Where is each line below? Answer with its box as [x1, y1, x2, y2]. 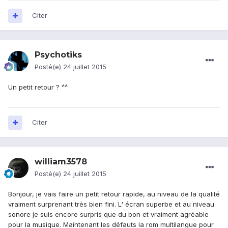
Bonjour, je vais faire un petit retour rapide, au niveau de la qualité [8, 190, 220, 198]
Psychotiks [35, 50, 82, 60]
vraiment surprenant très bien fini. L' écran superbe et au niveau [8, 200, 214, 209]
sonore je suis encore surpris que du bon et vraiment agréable [8, 210, 209, 219]
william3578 [35, 157, 87, 167]
